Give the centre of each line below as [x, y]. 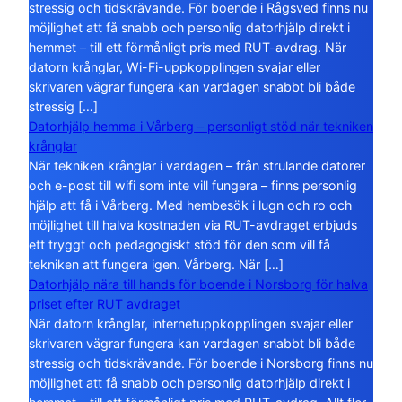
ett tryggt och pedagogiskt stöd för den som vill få [179, 244]
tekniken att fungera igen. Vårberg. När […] [156, 264]
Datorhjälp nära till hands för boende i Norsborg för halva [198, 284]
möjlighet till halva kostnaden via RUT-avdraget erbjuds [193, 224]
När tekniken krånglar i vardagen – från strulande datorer [197, 165]
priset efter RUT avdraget [105, 303]
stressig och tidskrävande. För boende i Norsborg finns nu [201, 363]
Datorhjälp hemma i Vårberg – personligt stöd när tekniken [201, 126]
